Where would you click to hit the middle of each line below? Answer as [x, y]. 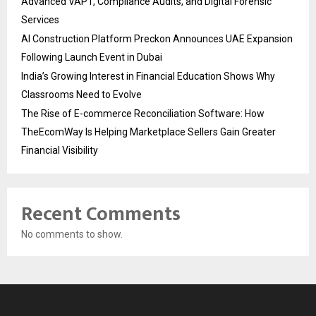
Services [40, 19]
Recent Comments [101, 214]
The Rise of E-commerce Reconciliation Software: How [143, 113]
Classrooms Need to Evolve [81, 94]
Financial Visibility [60, 150]
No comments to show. [72, 234]
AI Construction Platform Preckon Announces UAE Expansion [157, 38]
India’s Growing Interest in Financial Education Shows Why [148, 76]
